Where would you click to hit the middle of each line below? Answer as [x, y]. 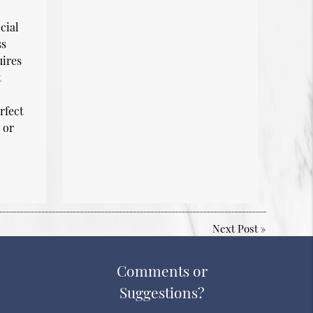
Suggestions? [162, 292]
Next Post [235, 228]
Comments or [162, 271]
